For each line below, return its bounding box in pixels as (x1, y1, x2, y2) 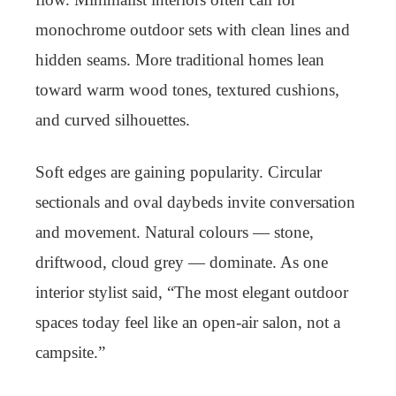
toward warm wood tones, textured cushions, (35, 80, 339, 99)
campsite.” (35, 343, 105, 362)
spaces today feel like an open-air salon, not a (35, 313, 340, 331)
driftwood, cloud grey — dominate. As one (35, 253, 328, 271)
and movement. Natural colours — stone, (35, 223, 314, 241)
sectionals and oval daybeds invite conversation (35, 193, 355, 211)
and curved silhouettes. (35, 110, 190, 129)
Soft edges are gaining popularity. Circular (35, 163, 322, 181)
